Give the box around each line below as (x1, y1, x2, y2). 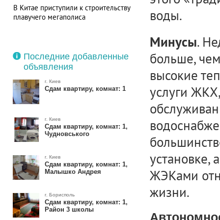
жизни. (149, 184, 190, 200)
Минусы (149, 34, 197, 50)
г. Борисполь (44, 192, 75, 197)
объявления (23, 62, 73, 72)
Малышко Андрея (44, 168, 101, 175)
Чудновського (44, 130, 89, 137)
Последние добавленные (23, 52, 129, 61)
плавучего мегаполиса (13, 12, 85, 22)
